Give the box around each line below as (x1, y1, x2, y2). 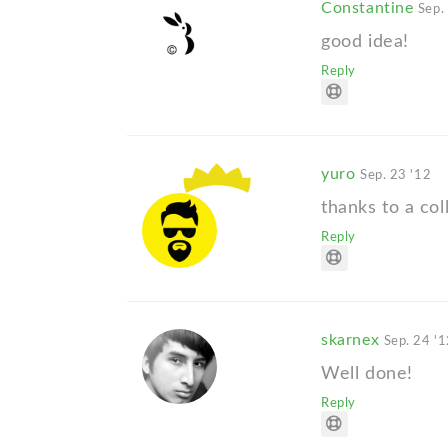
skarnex (321, 332, 384, 349)
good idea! (321, 32, 409, 52)
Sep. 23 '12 (359, 168, 432, 183)
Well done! (321, 364, 413, 384)
